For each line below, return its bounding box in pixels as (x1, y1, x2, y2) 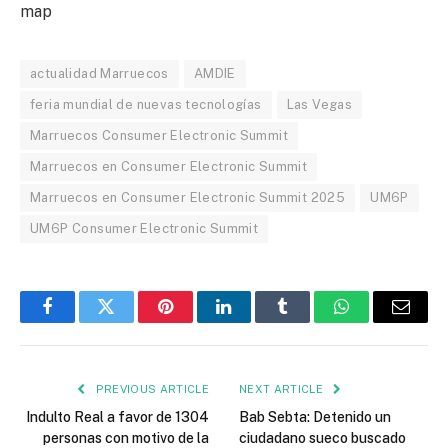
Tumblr (281, 312, 335, 331)
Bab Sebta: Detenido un (239, 409, 391, 426)
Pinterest (163, 312, 227, 331)
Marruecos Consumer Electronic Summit (30, 128, 289, 144)
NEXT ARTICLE (239, 383, 327, 396)
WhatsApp (340, 312, 418, 331)
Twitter (104, 312, 157, 331)
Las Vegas (286, 97, 353, 113)
